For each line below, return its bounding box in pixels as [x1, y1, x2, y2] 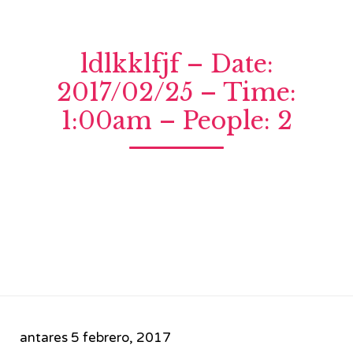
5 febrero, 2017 [71, 329, 171, 346]
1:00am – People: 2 [61, 105, 292, 136]
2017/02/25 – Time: [57, 76, 296, 107]
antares [20, 329, 68, 346]
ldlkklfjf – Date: [80, 48, 273, 79]
